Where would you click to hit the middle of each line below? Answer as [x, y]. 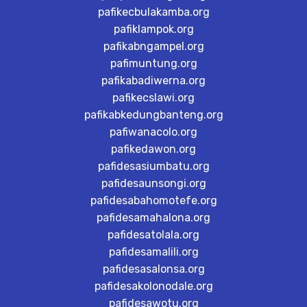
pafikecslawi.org [153, 98]
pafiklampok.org [153, 29]
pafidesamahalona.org [153, 218]
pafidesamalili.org [153, 252]
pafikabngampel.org [153, 46]
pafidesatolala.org [153, 235]
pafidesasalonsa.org [153, 269]
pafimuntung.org [153, 63]
